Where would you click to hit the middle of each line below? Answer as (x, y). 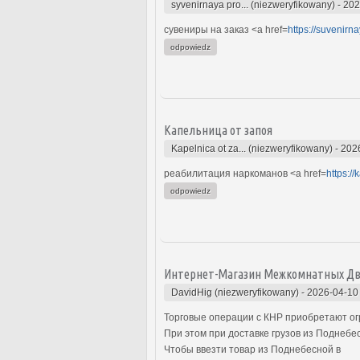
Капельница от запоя (218, 130)
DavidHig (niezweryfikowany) (235, 292)
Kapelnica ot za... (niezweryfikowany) (252, 148)
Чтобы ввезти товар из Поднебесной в (252, 349)
